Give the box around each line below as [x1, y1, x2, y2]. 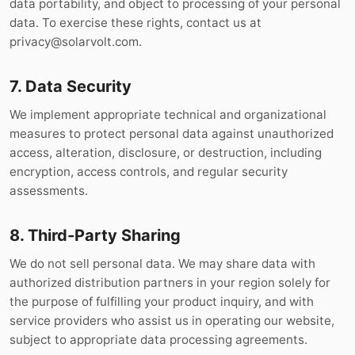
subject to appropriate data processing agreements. [10, 332, 307, 347]
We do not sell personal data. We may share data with [10, 256, 315, 271]
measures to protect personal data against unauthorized [10, 126, 334, 141]
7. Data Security [10, 77, 132, 96]
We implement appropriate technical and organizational [10, 107, 326, 122]
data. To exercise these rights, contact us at [10, 15, 261, 30]
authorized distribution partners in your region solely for [10, 275, 330, 290]
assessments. [10, 183, 88, 198]
